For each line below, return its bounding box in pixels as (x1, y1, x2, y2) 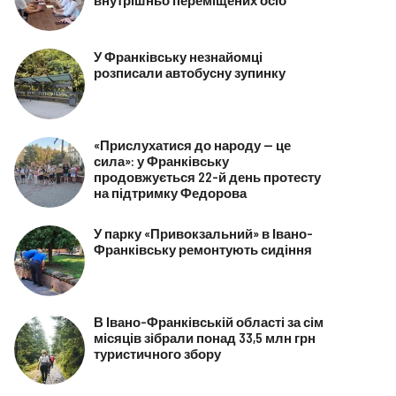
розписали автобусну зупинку (93, 64, 286, 80)
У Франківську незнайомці (93, 48, 263, 65)
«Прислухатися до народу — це (93, 136, 291, 153)
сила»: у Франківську (93, 152, 229, 169)
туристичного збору (93, 345, 221, 362)
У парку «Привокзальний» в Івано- (93, 225, 313, 241)
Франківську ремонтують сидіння (93, 240, 312, 257)
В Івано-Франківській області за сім (93, 313, 324, 330)
